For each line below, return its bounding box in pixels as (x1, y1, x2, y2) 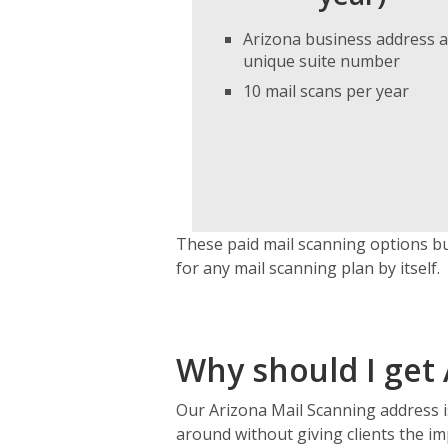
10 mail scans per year (242, 79, 409, 102)
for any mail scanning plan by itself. (176, 257, 440, 280)
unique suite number (242, 49, 400, 72)
